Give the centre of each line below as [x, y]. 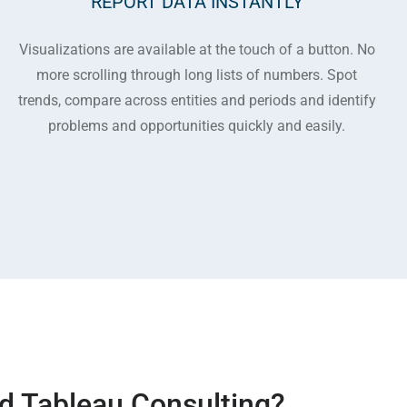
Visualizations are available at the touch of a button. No [197, 50]
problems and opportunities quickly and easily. [197, 126]
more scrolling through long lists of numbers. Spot [197, 75]
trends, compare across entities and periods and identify [197, 100]
